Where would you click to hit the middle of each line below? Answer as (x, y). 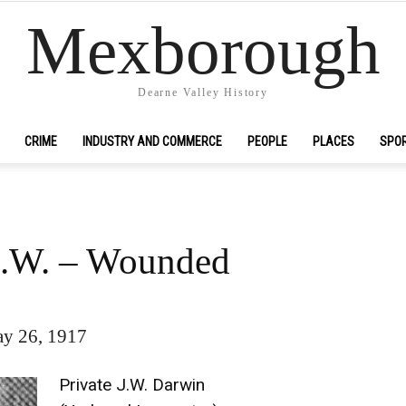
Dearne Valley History (203, 93)
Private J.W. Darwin (132, 385)
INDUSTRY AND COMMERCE (152, 141)
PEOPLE (267, 141)
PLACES (333, 141)
